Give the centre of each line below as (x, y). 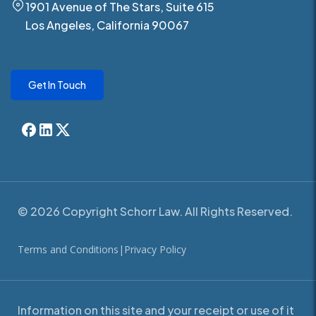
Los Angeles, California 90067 (107, 25)
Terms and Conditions (68, 250)
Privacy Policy (155, 250)
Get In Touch (57, 85)
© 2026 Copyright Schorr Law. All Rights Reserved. (155, 212)
